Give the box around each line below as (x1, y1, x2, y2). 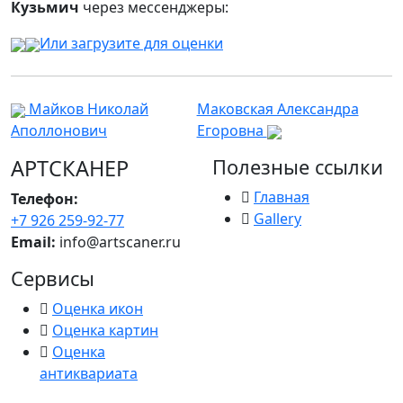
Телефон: (11, 189, 78, 209)
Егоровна (196, 121, 267, 140)
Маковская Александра (196, 99, 359, 119)
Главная (254, 187, 309, 207)
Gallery (254, 209, 301, 228)
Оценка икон (52, 299, 143, 318)
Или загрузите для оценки (40, 33, 223, 53)
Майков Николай (25, 99, 148, 119)
